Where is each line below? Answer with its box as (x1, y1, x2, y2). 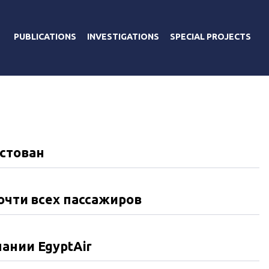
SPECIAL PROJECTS (170, 31, 251, 41)
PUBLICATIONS (14, 31, 76, 41)
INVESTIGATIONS (87, 31, 159, 41)
